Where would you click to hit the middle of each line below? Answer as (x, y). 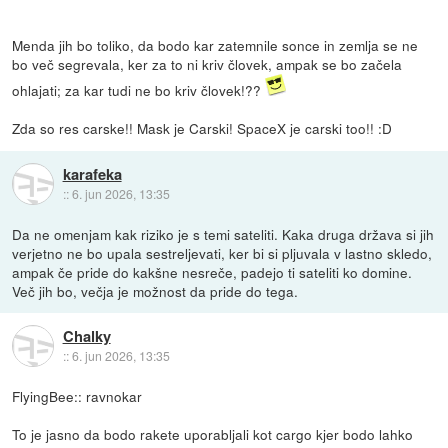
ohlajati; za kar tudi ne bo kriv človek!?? (139, 90)
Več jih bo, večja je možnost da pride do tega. (155, 290)
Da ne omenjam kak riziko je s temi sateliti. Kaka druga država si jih (223, 233)
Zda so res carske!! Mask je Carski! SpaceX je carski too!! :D (202, 128)
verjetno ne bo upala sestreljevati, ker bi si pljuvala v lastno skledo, (222, 252)
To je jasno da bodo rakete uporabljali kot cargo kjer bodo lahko (213, 433)
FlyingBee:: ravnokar (77, 395)
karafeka (92, 173)
